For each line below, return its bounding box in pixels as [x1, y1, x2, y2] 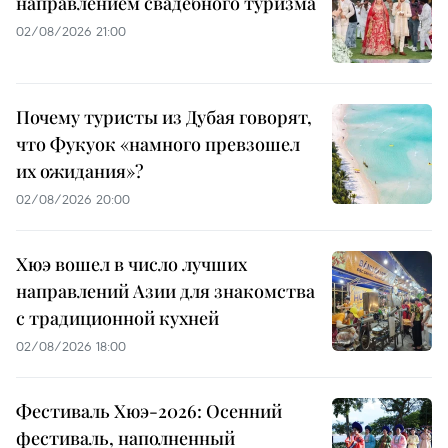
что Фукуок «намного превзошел [16, 132, 300, 157]
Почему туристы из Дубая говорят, [16, 105, 312, 130]
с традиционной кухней [16, 306, 219, 331]
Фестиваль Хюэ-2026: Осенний [16, 399, 282, 424]
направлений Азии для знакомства [16, 279, 315, 304]
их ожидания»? [16, 159, 144, 184]
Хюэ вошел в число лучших [16, 252, 247, 277]
